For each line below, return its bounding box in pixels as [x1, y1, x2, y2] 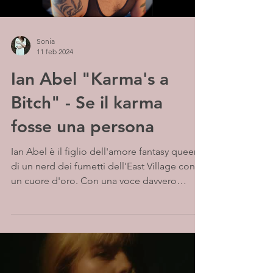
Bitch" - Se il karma [11, 92, 163, 113]
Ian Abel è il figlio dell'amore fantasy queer [11, 146, 197, 157]
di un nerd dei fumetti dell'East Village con [11, 160, 195, 172]
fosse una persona [11, 116, 154, 136]
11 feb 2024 [37, 47, 73, 56]
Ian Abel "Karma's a [11, 68, 169, 89]
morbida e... [11, 190, 63, 201]
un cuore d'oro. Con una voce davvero [11, 175, 177, 186]
